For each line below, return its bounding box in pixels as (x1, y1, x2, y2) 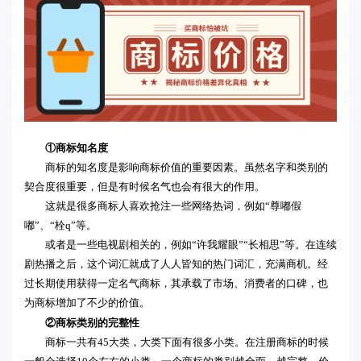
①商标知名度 (45, 140, 108, 156)
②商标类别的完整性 (45, 315, 139, 330)
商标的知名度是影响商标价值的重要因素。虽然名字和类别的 (45, 161, 328, 174)
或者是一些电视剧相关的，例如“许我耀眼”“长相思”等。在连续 (45, 239, 337, 251)
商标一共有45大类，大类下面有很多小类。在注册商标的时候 (45, 336, 329, 349)
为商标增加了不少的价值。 (24, 297, 150, 309)
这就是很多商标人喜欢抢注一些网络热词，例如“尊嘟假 (45, 200, 301, 213)
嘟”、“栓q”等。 (24, 219, 97, 232)
